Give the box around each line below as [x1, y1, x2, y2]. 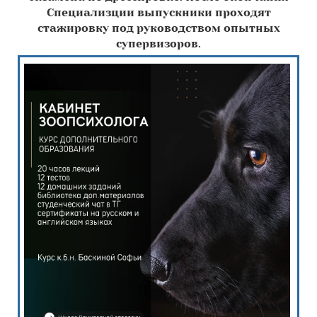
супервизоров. [116, 37, 201, 50]
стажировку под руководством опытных [37, 21, 280, 35]
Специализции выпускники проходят [46, 6, 271, 19]
